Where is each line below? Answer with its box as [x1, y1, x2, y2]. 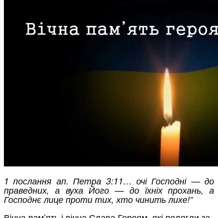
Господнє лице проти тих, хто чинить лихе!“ [4, 193, 193, 205]
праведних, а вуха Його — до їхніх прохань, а [4, 183, 214, 196]
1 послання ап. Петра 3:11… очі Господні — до [4, 174, 214, 187]
